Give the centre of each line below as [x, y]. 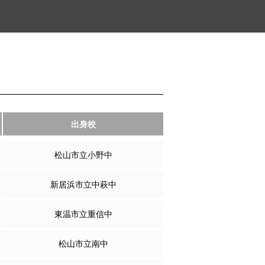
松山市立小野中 [83, 155]
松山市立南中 [83, 243]
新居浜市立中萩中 [83, 184]
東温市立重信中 [83, 214]
